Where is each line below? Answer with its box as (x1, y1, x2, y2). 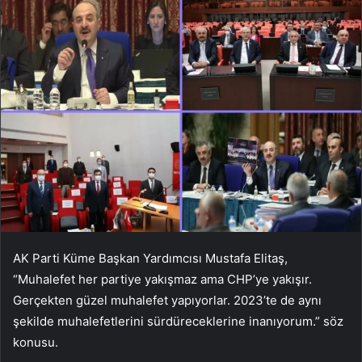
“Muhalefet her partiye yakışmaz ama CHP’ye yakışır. (13, 271, 312, 287)
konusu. (13, 334, 58, 350)
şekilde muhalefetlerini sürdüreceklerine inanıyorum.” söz (13, 313, 343, 329)
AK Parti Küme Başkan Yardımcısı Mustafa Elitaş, (13, 250, 288, 266)
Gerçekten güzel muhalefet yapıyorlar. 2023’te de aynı (13, 292, 322, 308)
